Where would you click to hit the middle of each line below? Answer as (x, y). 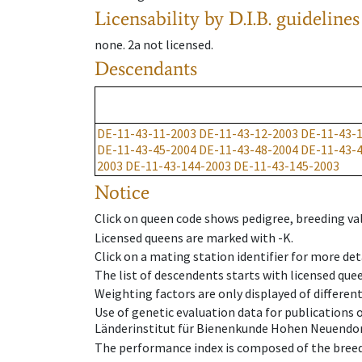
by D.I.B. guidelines (282, 19)
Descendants (146, 69)
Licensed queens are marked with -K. (194, 237)
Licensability (147, 19)
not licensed (177, 45)
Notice (122, 192)
